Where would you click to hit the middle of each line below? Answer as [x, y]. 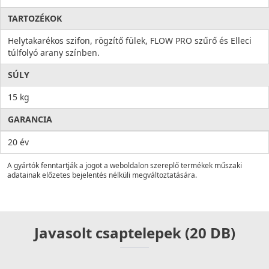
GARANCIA [30, 119]
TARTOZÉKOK [35, 19]
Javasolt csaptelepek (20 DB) [134, 233]
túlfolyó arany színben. [54, 53]
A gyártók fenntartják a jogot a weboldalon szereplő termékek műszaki [125, 166]
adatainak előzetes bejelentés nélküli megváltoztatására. [102, 175]
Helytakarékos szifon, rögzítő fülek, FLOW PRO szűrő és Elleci [130, 41]
